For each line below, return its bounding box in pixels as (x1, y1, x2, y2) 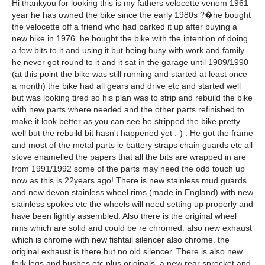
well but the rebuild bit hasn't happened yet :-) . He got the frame (12, 128, 253, 138)
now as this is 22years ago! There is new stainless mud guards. (12, 176, 249, 185)
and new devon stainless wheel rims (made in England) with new (12, 188, 253, 197)
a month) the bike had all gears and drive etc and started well (12, 81, 241, 91)
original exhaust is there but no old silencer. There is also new (12, 247, 243, 256)
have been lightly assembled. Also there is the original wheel (12, 211, 237, 221)
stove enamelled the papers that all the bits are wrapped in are (12, 152, 246, 161)
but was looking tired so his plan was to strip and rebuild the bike (12, 93, 253, 102)
